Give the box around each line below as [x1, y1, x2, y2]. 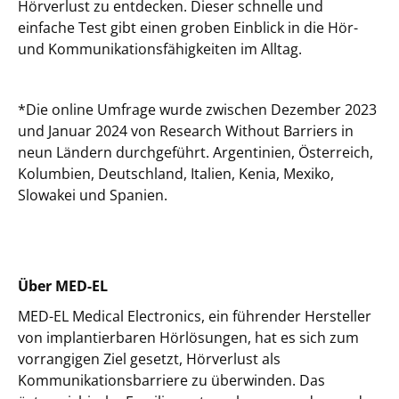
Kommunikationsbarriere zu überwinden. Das [18, 370, 325, 390]
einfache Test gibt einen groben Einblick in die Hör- [18, 18, 358, 37]
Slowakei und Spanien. [18, 185, 167, 205]
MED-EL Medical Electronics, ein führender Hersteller [18, 306, 371, 326]
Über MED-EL [18, 276, 108, 296]
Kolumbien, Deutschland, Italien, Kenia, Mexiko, [18, 164, 334, 183]
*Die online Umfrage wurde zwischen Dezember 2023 [18, 100, 377, 119]
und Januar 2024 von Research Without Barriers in [18, 121, 354, 141]
